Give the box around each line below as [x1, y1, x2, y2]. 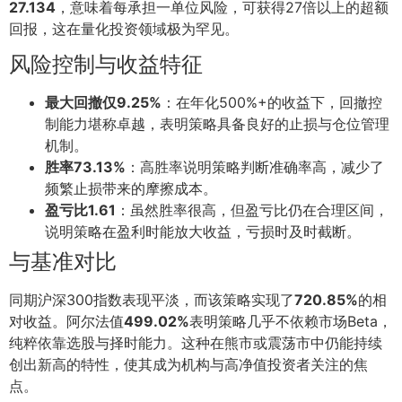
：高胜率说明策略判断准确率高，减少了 [126, 158, 384, 177]
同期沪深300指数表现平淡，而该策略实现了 [9, 291, 294, 310]
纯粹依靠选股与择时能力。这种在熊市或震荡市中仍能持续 [9, 334, 382, 353]
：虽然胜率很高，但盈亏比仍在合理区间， [116, 201, 389, 220]
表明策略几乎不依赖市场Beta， [189, 312, 392, 331]
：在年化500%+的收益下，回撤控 [162, 93, 382, 112]
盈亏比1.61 [45, 201, 116, 220]
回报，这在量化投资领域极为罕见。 [9, 19, 239, 38]
